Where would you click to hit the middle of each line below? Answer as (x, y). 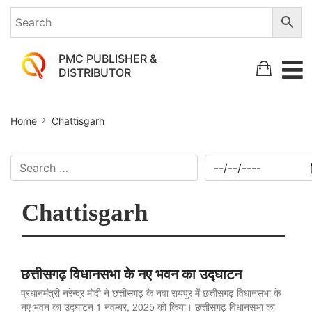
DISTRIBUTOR (95, 72)
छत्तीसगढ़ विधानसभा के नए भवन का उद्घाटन (131, 274)
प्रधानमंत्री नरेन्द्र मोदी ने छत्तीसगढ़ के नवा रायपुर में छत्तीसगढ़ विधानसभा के (151, 293)
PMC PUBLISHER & (108, 58)
